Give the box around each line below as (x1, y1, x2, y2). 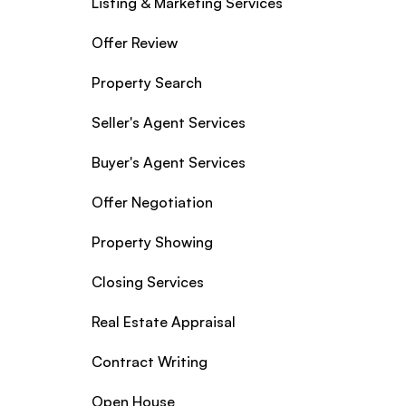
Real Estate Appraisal (91, 312, 236, 331)
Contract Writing (91, 352, 208, 371)
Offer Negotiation (91, 192, 213, 211)
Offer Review (91, 33, 178, 52)
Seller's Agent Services (91, 112, 246, 131)
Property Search (91, 72, 202, 92)
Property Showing (91, 232, 213, 251)
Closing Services (91, 272, 204, 291)
